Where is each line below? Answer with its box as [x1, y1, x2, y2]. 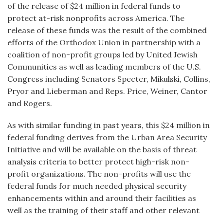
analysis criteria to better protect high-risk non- [7, 157, 189, 166]
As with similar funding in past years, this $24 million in [7, 120, 210, 130]
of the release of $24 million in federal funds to [7, 1, 181, 11]
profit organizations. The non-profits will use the [7, 169, 191, 179]
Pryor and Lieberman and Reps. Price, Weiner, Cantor [7, 86, 207, 96]
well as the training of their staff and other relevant [7, 205, 200, 215]
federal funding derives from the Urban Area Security [7, 132, 207, 142]
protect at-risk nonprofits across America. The [7, 13, 184, 23]
